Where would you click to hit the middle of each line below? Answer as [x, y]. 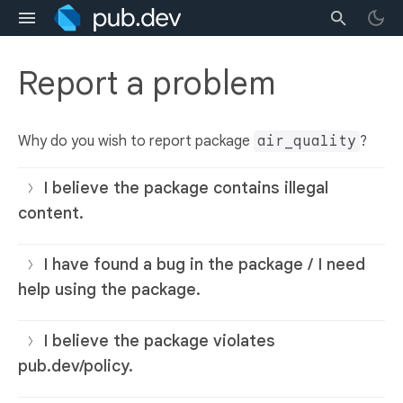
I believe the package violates [159, 341]
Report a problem [147, 84]
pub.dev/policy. [76, 367]
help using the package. [109, 290]
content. [51, 214]
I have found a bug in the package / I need [204, 265]
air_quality [307, 142]
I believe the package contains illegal [186, 188]
